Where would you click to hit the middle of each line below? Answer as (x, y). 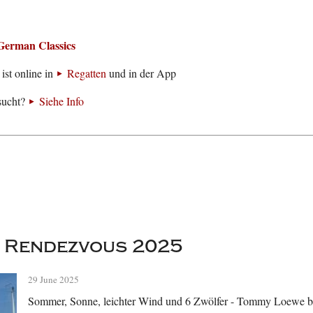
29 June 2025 (54, 280)
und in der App (141, 73)
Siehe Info (62, 101)
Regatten (87, 73)
